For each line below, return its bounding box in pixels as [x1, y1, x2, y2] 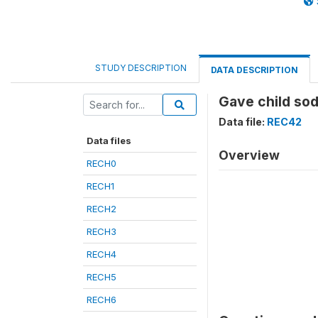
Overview [219, 148, 280, 163]
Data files [87, 135, 131, 146]
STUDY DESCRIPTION [95, 62, 187, 73]
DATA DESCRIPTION [211, 65, 298, 75]
